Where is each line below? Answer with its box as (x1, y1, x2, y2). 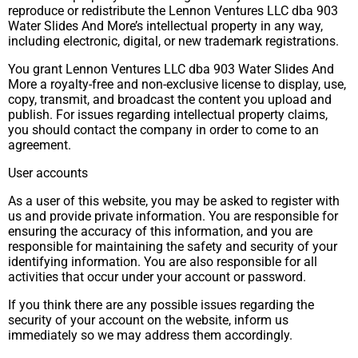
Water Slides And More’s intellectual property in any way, (8, 18, 323, 34)
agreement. (8, 137, 71, 153)
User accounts (8, 165, 88, 181)
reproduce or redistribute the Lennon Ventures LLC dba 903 (8, 3, 338, 18)
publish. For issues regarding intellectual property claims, (8, 107, 328, 122)
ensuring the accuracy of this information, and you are (8, 224, 312, 239)
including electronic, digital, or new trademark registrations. (8, 34, 339, 49)
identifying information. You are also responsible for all (8, 254, 317, 269)
